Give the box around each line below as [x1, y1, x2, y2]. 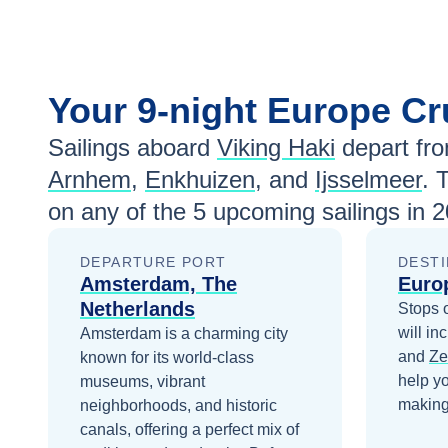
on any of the [48, 198, 193, 225]
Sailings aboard [48, 134, 217, 161]
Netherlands [80, 298, 195, 320]
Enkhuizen [145, 166, 255, 193]
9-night [137, 90, 267, 131]
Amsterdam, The [80, 273, 237, 295]
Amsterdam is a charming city [80, 325, 288, 342]
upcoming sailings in [206, 198, 432, 225]
